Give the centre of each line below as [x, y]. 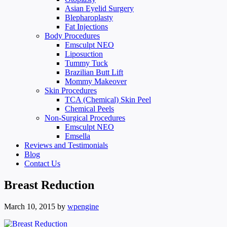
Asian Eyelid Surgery [99, 8]
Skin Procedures [71, 90]
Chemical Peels [89, 109]
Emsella [78, 136]
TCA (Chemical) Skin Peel [108, 100]
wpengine [83, 206]
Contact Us [42, 163]
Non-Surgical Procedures [85, 118]
